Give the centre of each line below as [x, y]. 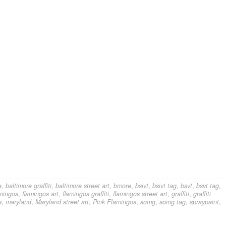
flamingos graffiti [86, 194]
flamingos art [40, 194]
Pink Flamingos [115, 202]
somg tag [173, 202]
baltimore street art [82, 186]
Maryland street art [62, 202]
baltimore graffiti [29, 186]
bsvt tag [208, 186]
